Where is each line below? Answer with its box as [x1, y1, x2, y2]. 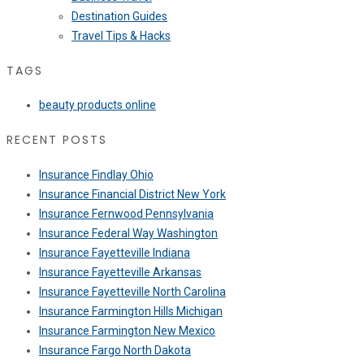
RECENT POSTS [6, 132, 107, 149]
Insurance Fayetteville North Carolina [39, 284, 226, 298]
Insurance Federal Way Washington [39, 226, 218, 240]
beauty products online [39, 98, 156, 112]
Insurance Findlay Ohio [39, 167, 154, 181]
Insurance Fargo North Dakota [39, 343, 191, 357]
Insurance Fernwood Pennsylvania [39, 206, 214, 220]
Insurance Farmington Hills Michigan [39, 304, 223, 318]
